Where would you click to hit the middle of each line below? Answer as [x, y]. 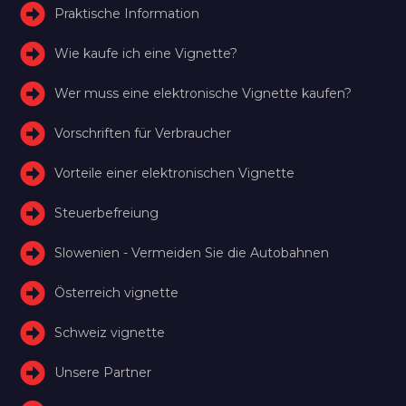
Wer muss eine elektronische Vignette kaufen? [203, 93]
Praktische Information [127, 13]
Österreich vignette [117, 292]
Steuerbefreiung [107, 213]
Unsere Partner [103, 372]
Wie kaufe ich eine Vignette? [146, 53]
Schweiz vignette [110, 332]
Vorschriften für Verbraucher [143, 133]
